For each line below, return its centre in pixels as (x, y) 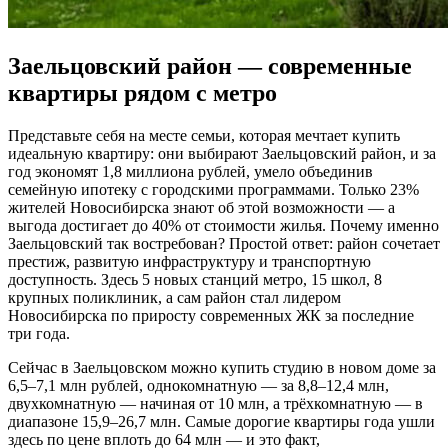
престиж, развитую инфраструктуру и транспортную (189, 262)
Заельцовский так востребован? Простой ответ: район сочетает (224, 244)
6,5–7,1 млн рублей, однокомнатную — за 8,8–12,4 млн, (198, 386)
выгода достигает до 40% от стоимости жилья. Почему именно (223, 226)
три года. (39, 334)
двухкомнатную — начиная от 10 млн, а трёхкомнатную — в (215, 404)
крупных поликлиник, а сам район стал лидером (174, 298)
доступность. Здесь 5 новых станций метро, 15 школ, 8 (195, 280)
